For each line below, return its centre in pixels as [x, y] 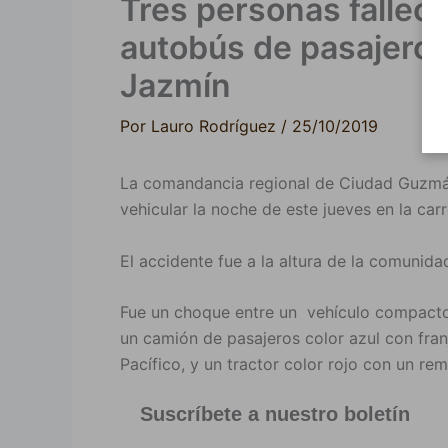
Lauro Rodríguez [216, 126]
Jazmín [175, 86]
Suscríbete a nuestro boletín [275, 414]
